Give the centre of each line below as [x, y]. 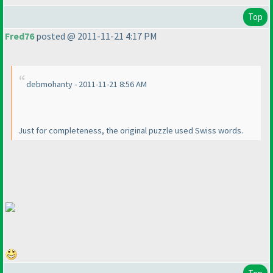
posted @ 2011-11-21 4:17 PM [96, 36]
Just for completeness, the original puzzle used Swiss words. [131, 131]
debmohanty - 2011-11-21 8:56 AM [87, 84]
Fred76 [19, 36]
